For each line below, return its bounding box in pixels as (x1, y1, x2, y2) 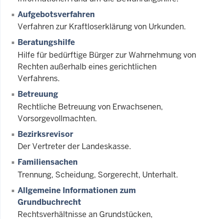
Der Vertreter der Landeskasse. (18, 141, 131, 152)
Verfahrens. (18, 73, 60, 84)
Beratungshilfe (18, 37, 75, 48)
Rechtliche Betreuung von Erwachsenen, (18, 101, 163, 112)
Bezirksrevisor (18, 129, 73, 139)
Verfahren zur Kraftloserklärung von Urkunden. (18, 22, 186, 32)
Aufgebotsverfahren (18, 9, 95, 20)
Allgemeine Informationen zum (18, 185, 136, 196)
